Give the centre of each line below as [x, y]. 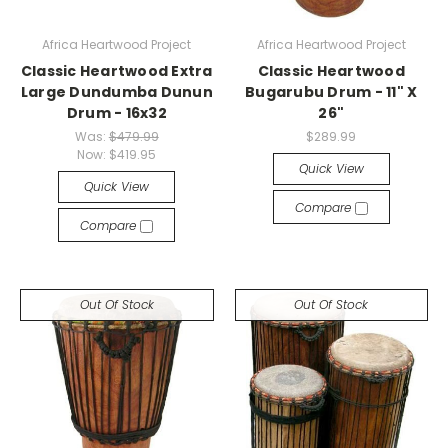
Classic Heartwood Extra [116, 70]
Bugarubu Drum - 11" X [331, 91]
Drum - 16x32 [116, 112]
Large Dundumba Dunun [116, 91]
